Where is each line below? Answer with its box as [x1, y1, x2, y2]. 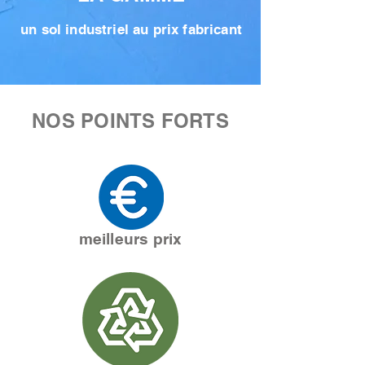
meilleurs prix [78, 230, 182, 248]
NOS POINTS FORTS [32, 109, 229, 132]
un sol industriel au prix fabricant [20, 21, 242, 37]
